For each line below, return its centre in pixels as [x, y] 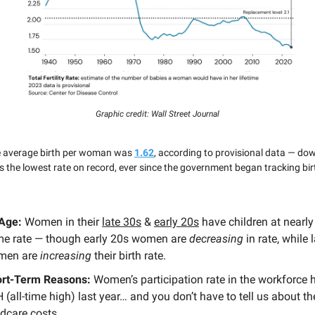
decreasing [216, 239]
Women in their [63, 222]
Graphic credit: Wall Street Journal [157, 114]
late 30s [122, 222]
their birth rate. [130, 256]
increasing [66, 256]
